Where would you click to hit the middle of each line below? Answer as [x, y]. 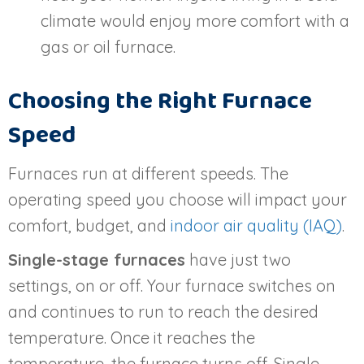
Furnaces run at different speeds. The [148, 173]
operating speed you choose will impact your [178, 199]
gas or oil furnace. [108, 46]
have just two [238, 259]
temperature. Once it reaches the [132, 337]
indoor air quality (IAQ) [256, 225]
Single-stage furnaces [97, 259]
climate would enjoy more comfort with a [195, 20]
